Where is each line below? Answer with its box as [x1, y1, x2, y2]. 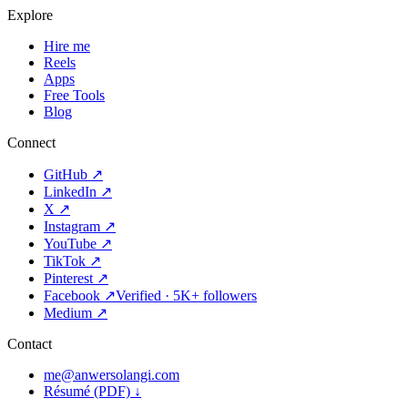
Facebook [44, 287, 100, 303]
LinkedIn [44, 183, 97, 199]
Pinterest [44, 270, 93, 286]
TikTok [44, 252, 86, 269]
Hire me [44, 37, 90, 54]
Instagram [44, 218, 100, 234]
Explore [7, 6, 53, 23]
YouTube [44, 235, 97, 251]
